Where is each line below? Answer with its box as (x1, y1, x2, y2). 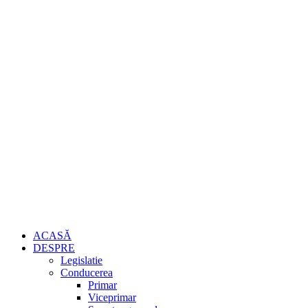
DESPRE (33, 241, 75, 254)
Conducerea (60, 266, 113, 278)
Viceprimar (88, 291, 136, 303)
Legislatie (60, 254, 102, 266)
